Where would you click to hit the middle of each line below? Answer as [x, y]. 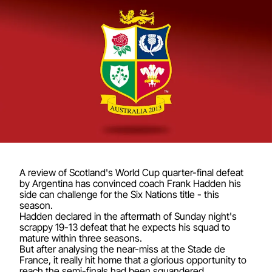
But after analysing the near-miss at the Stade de [122, 249]
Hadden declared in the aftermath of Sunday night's [128, 216]
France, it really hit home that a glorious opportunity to [133, 260]
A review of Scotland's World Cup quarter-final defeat [131, 172]
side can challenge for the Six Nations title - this [119, 194]
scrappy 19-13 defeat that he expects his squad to [125, 227]
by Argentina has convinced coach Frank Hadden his [130, 183]
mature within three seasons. [81, 238]
